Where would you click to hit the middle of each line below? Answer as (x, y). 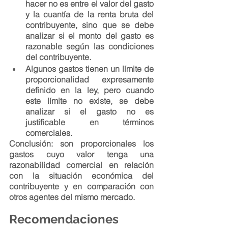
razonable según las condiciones (90, 46)
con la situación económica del (81, 176)
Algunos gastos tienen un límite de (90, 69)
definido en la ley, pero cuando (90, 90)
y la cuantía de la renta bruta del (90, 14)
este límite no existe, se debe (90, 101)
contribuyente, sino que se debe (90, 25)
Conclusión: (31, 144)
